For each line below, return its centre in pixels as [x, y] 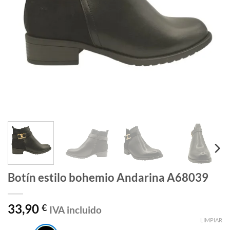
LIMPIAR [211, 220]
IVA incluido [75, 209]
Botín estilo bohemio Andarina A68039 [108, 177]
